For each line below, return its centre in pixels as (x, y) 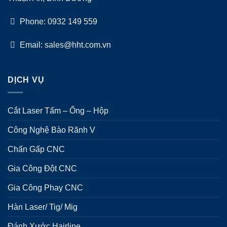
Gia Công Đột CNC (42, 169)
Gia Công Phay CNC (45, 188)
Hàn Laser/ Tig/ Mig (43, 207)
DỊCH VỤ (26, 80)
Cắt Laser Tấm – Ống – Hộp (58, 111)
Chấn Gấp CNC (36, 149)
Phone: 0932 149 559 (58, 21)
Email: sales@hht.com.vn (64, 45)
